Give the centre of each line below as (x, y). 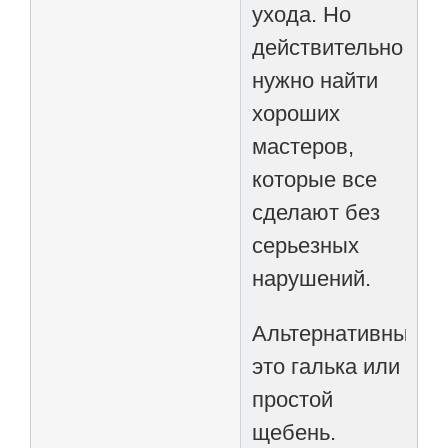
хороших (296, 113)
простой (293, 399)
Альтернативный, (340, 333)
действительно (328, 47)
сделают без (316, 212)
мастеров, (303, 146)
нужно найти (315, 80)
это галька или (326, 366)
